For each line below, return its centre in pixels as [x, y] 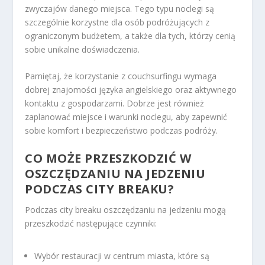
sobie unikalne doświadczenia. [83, 49]
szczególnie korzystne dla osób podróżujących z [117, 22]
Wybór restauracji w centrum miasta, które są [122, 256]
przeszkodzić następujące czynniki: [91, 223]
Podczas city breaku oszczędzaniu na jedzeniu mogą [126, 209]
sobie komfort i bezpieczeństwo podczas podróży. [122, 131]
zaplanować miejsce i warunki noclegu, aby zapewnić [126, 117]
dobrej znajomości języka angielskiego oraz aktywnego [131, 90]
